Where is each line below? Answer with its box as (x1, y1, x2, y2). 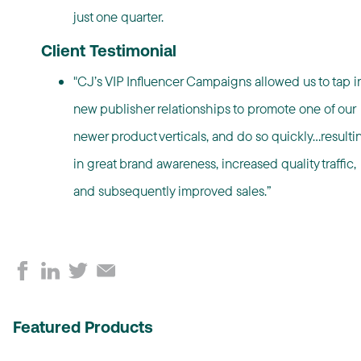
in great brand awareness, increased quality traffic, (73, 155, 356, 172)
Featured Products (13, 321, 153, 338)
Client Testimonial (40, 44, 176, 61)
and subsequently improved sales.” (73, 182, 272, 200)
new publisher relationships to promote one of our (73, 100, 355, 118)
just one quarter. (73, 8, 164, 26)
